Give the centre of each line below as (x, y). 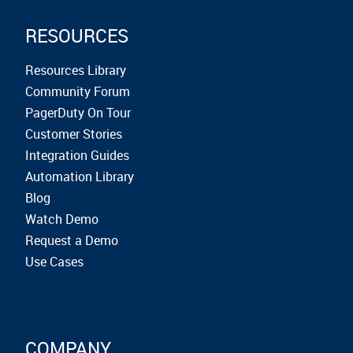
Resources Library (76, 70)
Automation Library (80, 176)
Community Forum (78, 91)
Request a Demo (72, 240)
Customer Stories (74, 134)
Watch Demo (62, 219)
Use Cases (54, 262)
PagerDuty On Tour (78, 113)
